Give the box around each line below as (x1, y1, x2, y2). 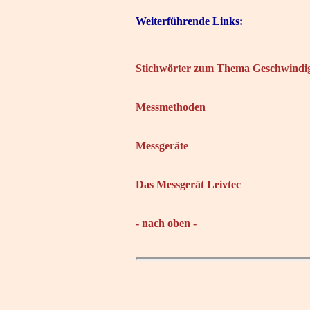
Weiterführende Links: (136, 15, 243, 27)
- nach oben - (136, 217, 197, 229)
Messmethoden (136, 100, 206, 113)
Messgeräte (136, 139, 188, 152)
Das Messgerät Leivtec (136, 178, 241, 190)
